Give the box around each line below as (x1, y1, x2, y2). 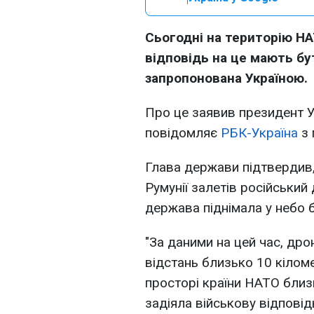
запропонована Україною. (145, 70, 308, 86)
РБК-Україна (221, 125, 298, 141)
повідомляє (145, 125, 221, 141)
